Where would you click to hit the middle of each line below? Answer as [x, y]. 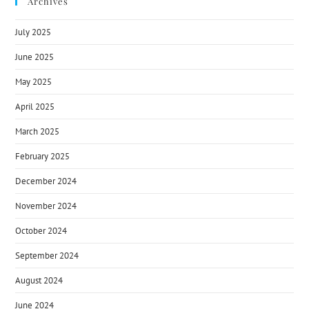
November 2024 [46, 206]
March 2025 [38, 131]
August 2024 [39, 280]
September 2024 [47, 256]
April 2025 [35, 107]
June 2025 [35, 57]
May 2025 [34, 82]
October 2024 [41, 231]
